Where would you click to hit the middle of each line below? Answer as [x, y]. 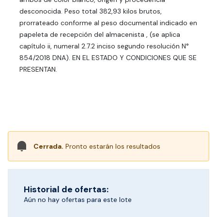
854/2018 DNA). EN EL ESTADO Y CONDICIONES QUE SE [108, 58]
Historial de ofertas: [66, 189]
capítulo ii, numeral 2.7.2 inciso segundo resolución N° [104, 46]
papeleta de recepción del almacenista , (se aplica [100, 34]
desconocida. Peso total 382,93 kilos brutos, [91, 11]
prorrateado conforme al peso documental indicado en [108, 23]
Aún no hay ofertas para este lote [78, 200]
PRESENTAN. [38, 69]
